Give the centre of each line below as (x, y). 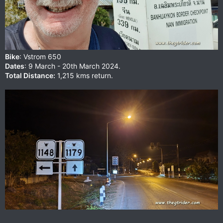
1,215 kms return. (84, 75)
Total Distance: (30, 75)
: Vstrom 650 (40, 56)
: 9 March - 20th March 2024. (72, 66)
